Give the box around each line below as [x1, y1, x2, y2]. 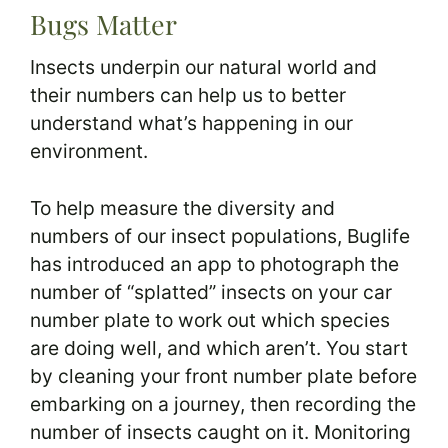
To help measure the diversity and [30, 195, 335, 220]
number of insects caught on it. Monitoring [30, 419, 411, 444]
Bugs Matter [30, 5, 177, 42]
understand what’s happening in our [30, 111, 353, 136]
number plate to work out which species [30, 307, 390, 332]
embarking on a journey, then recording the [30, 391, 416, 416]
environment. [30, 139, 153, 164]
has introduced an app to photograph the [30, 251, 399, 276]
